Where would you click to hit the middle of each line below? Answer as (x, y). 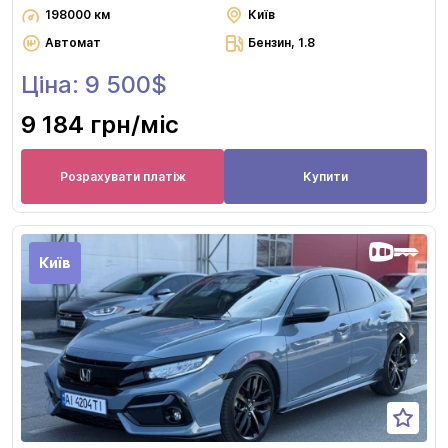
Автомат (73, 43)
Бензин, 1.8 (281, 43)
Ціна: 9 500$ (94, 85)
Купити (325, 176)
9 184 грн (76, 125)
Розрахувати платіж (122, 176)
